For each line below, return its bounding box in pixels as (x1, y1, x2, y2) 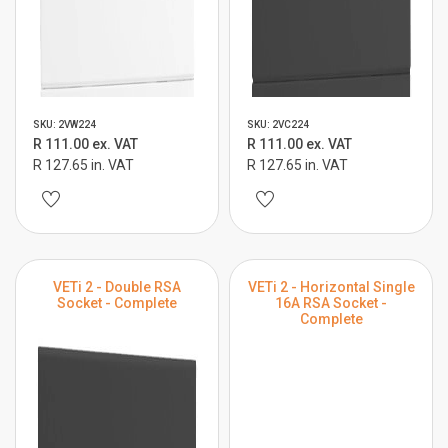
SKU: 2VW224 (33, 119, 96, 130)
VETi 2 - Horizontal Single (247, 279, 415, 295)
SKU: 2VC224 (247, 119, 309, 130)
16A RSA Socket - (275, 295, 387, 311)
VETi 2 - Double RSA (53, 279, 181, 295)
